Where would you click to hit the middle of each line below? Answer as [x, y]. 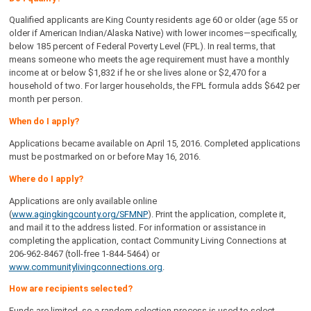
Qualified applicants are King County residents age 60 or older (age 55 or [153, 20]
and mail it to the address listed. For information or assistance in [137, 227]
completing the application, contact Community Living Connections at [148, 240]
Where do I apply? [46, 178]
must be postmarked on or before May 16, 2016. [104, 156]
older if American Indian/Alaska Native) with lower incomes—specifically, [153, 33]
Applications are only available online [83, 201]
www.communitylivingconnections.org [85, 267]
